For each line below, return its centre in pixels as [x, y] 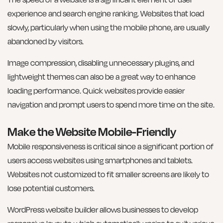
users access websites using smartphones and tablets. [100, 161]
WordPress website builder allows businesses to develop [103, 209]
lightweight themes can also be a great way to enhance [102, 76]
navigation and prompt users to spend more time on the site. [111, 104]
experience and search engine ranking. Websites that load [106, 14]
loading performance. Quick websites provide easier [96, 90]
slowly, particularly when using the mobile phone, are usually [109, 28]
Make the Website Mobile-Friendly [92, 132]
